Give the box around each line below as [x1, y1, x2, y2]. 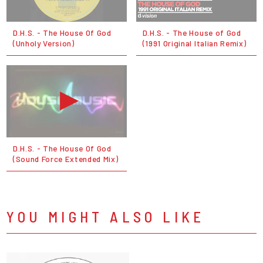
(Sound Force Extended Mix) [12, 154, 119, 164]
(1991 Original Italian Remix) [142, 38, 247, 49]
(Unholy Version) [12, 38, 75, 49]
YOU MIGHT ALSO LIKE [6, 207, 205, 226]
